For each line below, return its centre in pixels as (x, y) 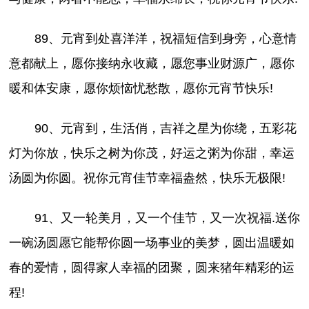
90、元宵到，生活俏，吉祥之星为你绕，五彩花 (165, 129)
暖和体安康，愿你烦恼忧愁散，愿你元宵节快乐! (141, 89)
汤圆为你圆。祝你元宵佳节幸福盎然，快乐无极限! (148, 178)
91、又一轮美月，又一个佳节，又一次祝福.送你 (167, 218)
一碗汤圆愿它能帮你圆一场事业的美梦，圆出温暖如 (152, 243)
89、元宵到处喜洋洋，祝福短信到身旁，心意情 (165, 39)
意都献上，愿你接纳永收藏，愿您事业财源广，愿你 (152, 64)
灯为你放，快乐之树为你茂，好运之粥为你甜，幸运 (152, 153)
